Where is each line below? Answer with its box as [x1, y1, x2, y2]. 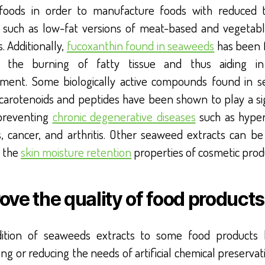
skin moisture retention [21, 144, 131, 160]
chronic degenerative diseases [52, 108, 196, 125]
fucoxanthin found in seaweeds [66, 37, 215, 54]
